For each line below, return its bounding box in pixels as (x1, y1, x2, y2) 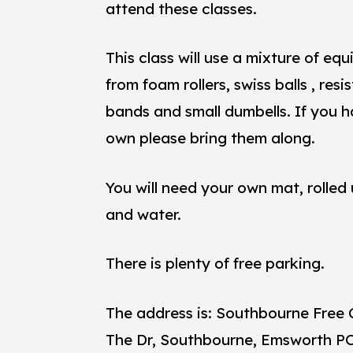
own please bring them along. (106, 128, 316, 148)
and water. (106, 204, 182, 224)
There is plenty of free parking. (106, 254, 325, 273)
